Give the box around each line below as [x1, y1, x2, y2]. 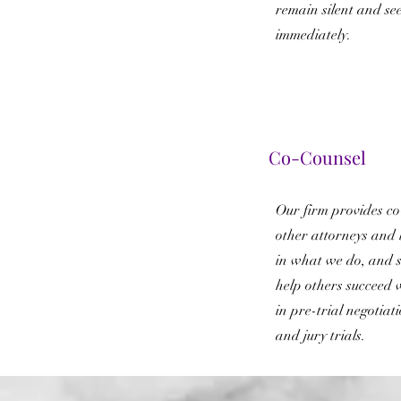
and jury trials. [276, 327, 365, 345]
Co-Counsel [269, 145, 366, 169]
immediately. [276, 26, 351, 44]
